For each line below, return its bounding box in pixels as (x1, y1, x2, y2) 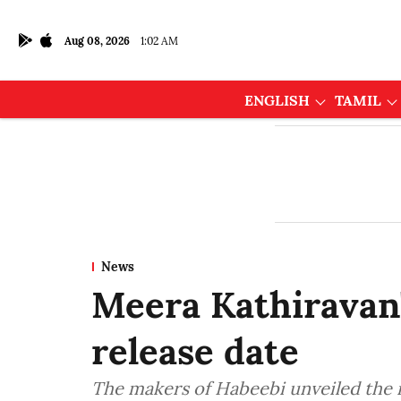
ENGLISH (243, 91, 310, 109)
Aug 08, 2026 (64, 34, 130, 47)
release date (91, 328, 299, 374)
